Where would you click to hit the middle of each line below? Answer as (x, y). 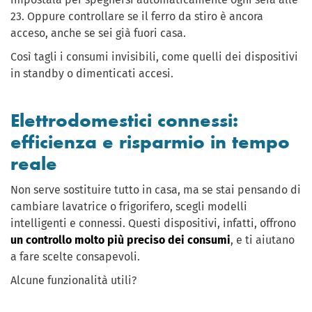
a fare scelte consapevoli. (75, 257)
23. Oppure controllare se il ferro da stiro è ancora (137, 17)
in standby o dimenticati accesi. (92, 74)
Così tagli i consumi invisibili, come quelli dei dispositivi (154, 57)
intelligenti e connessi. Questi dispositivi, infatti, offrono (153, 224)
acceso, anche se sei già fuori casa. (98, 33)
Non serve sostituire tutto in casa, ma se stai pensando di (156, 190)
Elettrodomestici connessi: (124, 121)
